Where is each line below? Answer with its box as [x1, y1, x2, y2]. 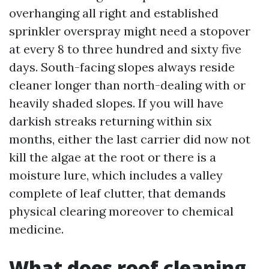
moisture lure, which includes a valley [9, 168, 223, 183]
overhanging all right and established [9, 5, 219, 20]
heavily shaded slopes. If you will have [9, 95, 223, 110]
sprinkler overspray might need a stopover [9, 23, 250, 38]
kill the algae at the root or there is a [9, 150, 216, 165]
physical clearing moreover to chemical [9, 204, 234, 219]
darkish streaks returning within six [9, 113, 212, 128]
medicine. [9, 222, 64, 237]
